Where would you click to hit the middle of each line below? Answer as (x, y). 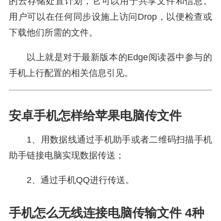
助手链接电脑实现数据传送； (67, 156)
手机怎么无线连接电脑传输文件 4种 (107, 213)
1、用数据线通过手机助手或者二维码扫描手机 (119, 140)
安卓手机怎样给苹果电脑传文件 (95, 116)
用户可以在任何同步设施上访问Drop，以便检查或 (110, 17)
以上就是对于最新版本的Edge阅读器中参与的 (119, 57)
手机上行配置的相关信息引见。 (71, 73)
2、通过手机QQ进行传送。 (80, 180)
